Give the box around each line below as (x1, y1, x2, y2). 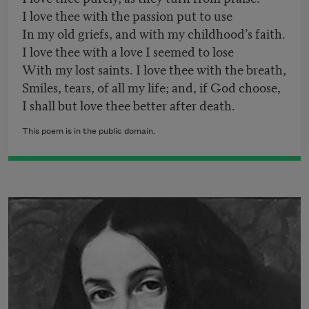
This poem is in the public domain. (22, 127, 155, 137)
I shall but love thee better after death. (22, 95, 235, 114)
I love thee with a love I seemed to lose (22, 41, 234, 61)
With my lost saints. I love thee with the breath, (22, 59, 286, 79)
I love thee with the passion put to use (22, 6, 232, 25)
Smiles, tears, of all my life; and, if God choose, (22, 77, 281, 97)
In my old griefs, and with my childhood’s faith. (22, 23, 286, 43)
